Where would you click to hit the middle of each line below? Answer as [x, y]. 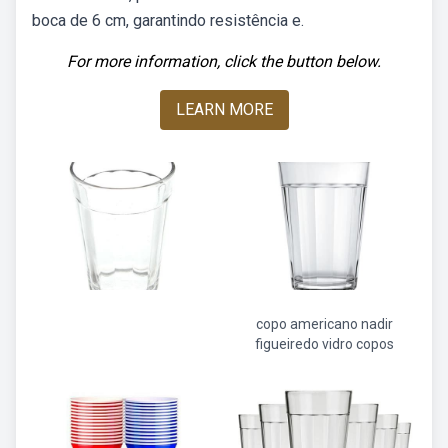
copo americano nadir [324, 324]
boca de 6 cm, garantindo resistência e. [168, 20]
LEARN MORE [224, 109]
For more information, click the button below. [224, 61]
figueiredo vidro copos [324, 344]
